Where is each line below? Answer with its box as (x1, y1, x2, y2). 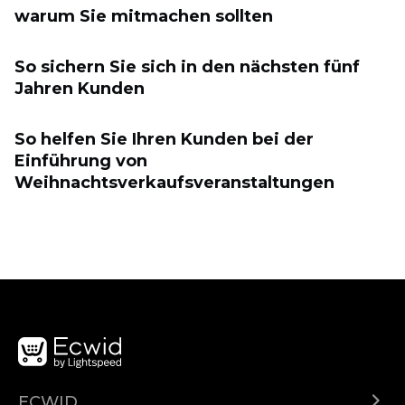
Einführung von (14, 151, 147, 171)
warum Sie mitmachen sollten (14, 6, 273, 26)
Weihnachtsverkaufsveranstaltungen (14, 173, 334, 193)
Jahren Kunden (14, 79, 145, 99)
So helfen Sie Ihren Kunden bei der (14, 129, 314, 149)
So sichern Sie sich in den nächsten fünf (14, 57, 360, 77)
